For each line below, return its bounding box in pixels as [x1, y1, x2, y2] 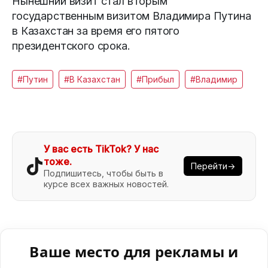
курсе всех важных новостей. [44, 178, 169, 189]
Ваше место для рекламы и [29, 241, 239, 261]
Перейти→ [191, 161, 235, 172]
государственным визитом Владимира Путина [12, 9, 251, 22]
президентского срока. [12, 39, 130, 52]
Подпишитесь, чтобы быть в [44, 167, 163, 178]
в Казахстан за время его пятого [12, 24, 180, 37]
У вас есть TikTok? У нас [44, 142, 159, 155]
